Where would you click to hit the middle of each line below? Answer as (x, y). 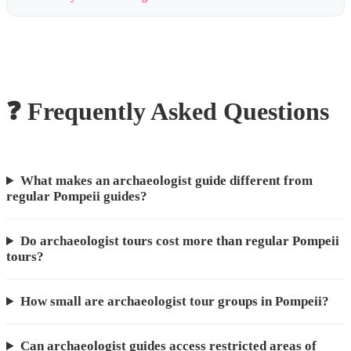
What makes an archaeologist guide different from (166, 181)
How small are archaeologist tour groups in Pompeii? (174, 302)
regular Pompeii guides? (77, 197)
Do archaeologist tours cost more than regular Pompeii (179, 241)
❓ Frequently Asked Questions (168, 112)
